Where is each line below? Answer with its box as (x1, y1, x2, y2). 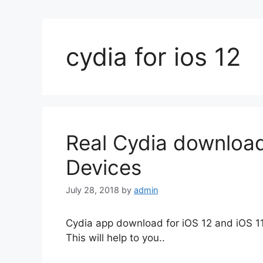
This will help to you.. (66, 232, 165, 244)
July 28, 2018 (66, 185, 119, 195)
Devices (66, 155, 141, 180)
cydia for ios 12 (66, 42, 241, 72)
